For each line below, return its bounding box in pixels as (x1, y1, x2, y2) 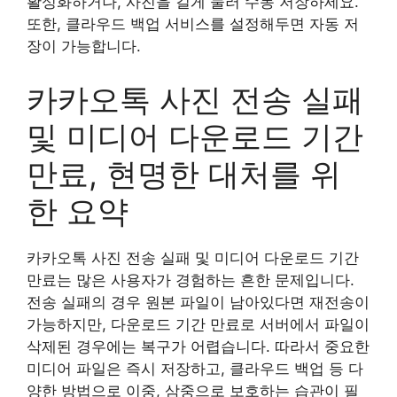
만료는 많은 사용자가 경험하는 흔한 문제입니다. (27, 270, 354, 289)
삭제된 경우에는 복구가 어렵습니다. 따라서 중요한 (27, 337, 370, 355)
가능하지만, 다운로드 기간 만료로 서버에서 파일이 (27, 315, 370, 333)
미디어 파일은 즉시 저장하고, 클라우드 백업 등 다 (27, 359, 363, 378)
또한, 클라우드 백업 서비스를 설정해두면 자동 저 (27, 15, 359, 33)
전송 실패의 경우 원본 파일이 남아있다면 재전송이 (27, 292, 370, 311)
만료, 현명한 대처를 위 (27, 154, 341, 192)
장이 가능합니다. (27, 37, 141, 55)
